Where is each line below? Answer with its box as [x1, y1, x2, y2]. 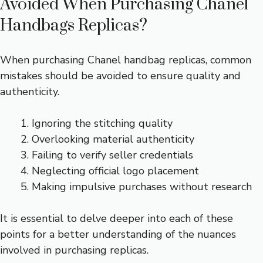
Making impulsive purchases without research [32, 179, 252, 194]
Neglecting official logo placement [32, 163, 199, 178]
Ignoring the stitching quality [32, 116, 173, 130]
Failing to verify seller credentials [32, 147, 193, 162]
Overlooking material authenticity [32, 131, 194, 146]
